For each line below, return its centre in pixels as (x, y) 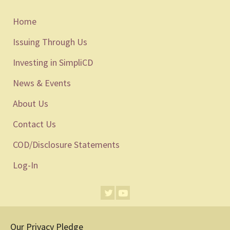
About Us (31, 104)
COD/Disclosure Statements (66, 145)
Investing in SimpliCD (53, 63)
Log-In (25, 165)
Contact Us (34, 124)
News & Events (42, 83)
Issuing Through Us (50, 42)
